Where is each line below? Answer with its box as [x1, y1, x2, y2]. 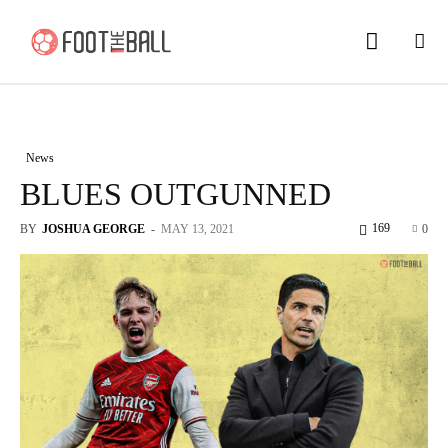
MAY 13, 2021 [161, 221, 234, 236]
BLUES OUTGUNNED [20, 175, 331, 212]
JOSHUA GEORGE [42, 221, 145, 236]
